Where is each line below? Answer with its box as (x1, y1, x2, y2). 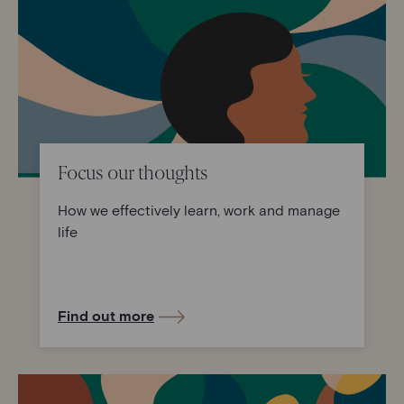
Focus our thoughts (58, 161, 208, 184)
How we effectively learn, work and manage (58, 200, 340, 218)
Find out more (58, 306, 154, 324)
